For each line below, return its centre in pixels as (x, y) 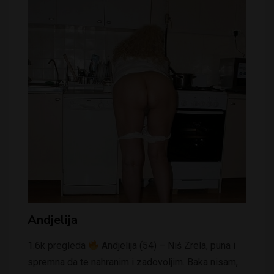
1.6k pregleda (58, 245)
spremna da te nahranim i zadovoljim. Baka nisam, (133, 262)
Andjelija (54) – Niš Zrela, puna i (168, 245)
